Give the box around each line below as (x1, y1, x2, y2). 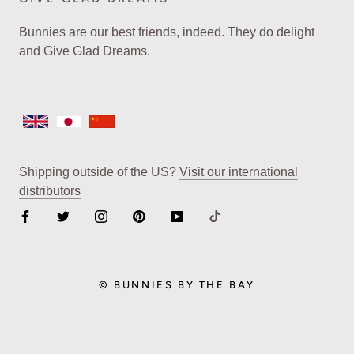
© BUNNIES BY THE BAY (99, 278, 255, 291)
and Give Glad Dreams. (19, 44, 150, 58)
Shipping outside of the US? (19, 164, 179, 179)
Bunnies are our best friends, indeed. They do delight (19, 25, 314, 40)
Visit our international (179, 164, 298, 179)
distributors (19, 183, 81, 198)
